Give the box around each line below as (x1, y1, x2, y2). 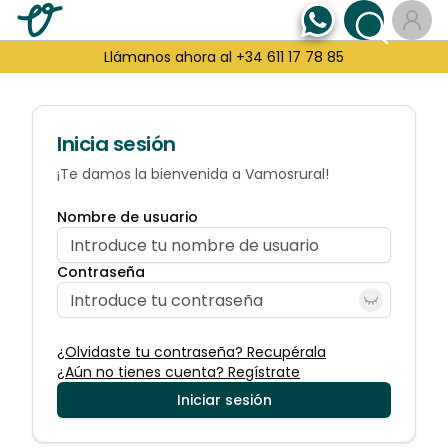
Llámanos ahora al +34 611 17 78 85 (104, 47, 344, 67)
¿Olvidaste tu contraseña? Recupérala (57, 342, 326, 362)
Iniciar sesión (176, 390, 272, 410)
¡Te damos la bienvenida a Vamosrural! (57, 164, 329, 184)
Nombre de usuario (57, 207, 198, 227)
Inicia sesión (57, 130, 176, 158)
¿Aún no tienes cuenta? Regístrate (57, 362, 300, 382)
